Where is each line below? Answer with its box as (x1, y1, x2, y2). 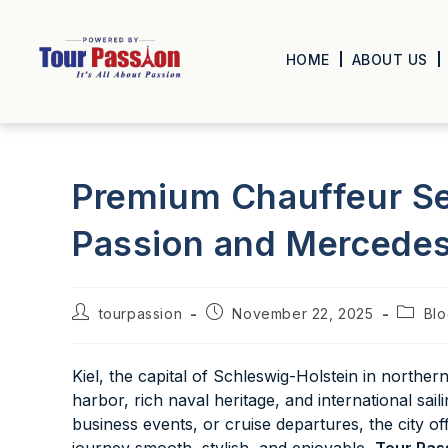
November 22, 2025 (232, 305, 374, 322)
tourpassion (98, 305, 183, 322)
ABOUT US (351, 50, 428, 68)
